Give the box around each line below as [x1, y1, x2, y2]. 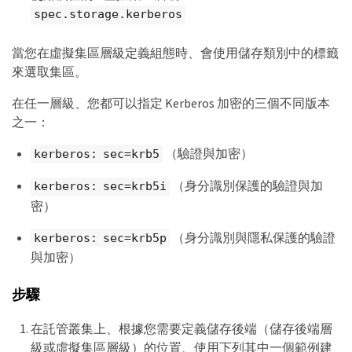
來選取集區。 [12, 63, 87, 79]
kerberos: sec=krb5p [34, 230, 167, 245]
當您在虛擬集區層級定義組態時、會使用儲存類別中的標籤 [12, 44, 339, 60]
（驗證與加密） [162, 145, 253, 161]
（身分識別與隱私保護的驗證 [169, 229, 335, 245]
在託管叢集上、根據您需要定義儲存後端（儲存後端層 [31, 320, 332, 336]
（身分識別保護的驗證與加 [169, 178, 323, 194]
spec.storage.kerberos [34, 7, 182, 22]
